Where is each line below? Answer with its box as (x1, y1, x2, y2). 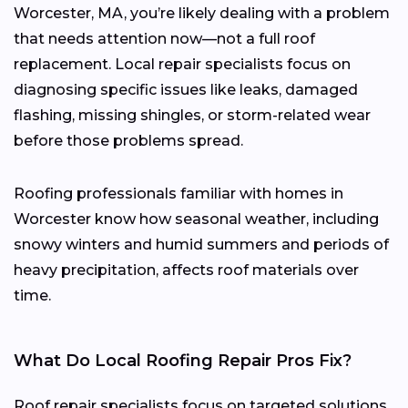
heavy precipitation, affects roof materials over (14, 261, 359, 280)
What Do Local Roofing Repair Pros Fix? (14, 351, 352, 372)
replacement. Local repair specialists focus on (14, 56, 351, 74)
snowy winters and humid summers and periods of (14, 236, 389, 254)
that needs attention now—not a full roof (14, 30, 315, 48)
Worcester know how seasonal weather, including (14, 210, 379, 229)
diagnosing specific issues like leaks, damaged (14, 81, 358, 99)
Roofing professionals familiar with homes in (14, 185, 343, 203)
